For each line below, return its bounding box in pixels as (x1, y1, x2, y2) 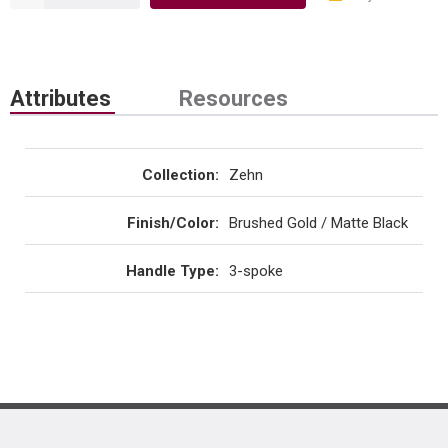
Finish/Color (127, 214, 215, 232)
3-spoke (229, 262, 283, 280)
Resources (179, 86, 288, 111)
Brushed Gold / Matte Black (229, 214, 408, 232)
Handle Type (126, 262, 215, 280)
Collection (142, 166, 215, 184)
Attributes (10, 86, 111, 111)
